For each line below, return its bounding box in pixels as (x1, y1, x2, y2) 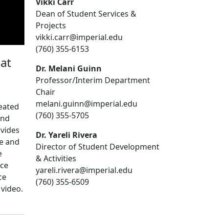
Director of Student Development (36, 141, 159, 152)
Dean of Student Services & (36, 8, 136, 19)
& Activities (36, 153, 78, 164)
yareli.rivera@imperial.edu (36, 164, 134, 175)
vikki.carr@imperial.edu (36, 31, 125, 43)
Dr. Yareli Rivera (36, 129, 99, 140)
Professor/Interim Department (36, 74, 150, 86)
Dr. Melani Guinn (36, 63, 104, 74)
